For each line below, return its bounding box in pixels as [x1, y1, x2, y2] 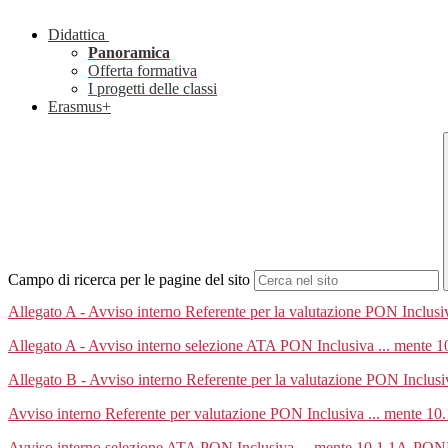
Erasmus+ [48, 98, 111, 116]
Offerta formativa [88, 62, 197, 80]
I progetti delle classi [88, 80, 217, 98]
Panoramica [88, 44, 170, 62]
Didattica [48, 26, 105, 44]
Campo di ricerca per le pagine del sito [8, 271, 250, 289]
